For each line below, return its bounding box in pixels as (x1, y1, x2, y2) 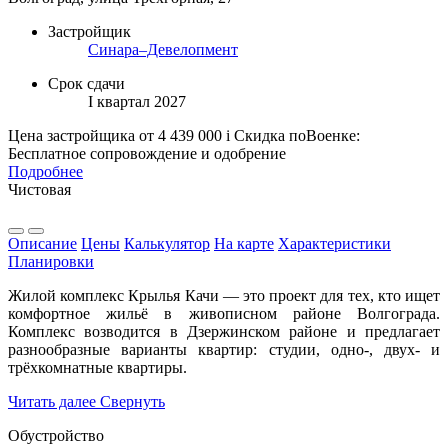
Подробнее (8, 162, 83, 180)
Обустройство (8, 426, 104, 444)
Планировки (8, 252, 94, 270)
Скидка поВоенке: (234, 126, 360, 144)
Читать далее (8, 392, 96, 410)
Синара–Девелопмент (88, 40, 238, 58)
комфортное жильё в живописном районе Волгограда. (8, 304, 440, 322)
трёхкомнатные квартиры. (8, 358, 187, 376)
